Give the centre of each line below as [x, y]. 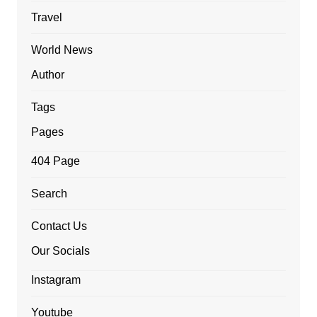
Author [47, 75]
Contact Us [59, 226]
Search [49, 194]
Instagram [56, 280]
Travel [46, 18]
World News [62, 50]
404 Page [55, 161]
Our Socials [60, 251]
